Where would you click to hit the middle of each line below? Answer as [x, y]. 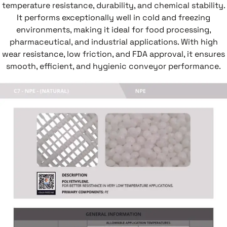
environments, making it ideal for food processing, [113, 30]
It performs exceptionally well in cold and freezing [113, 18]
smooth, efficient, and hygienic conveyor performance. [113, 66]
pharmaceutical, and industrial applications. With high [113, 42]
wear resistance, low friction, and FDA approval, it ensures [113, 54]
